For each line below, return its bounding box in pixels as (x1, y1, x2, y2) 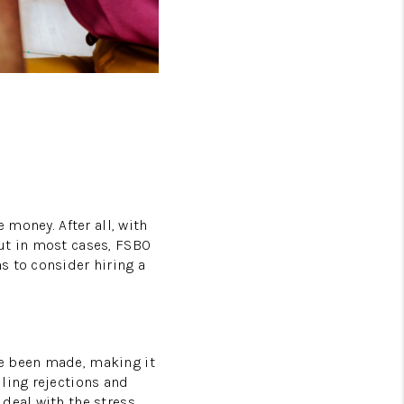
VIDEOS (210, 106, 350, 145)
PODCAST (179, 55, 350, 94)
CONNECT (171, 158, 350, 197)
